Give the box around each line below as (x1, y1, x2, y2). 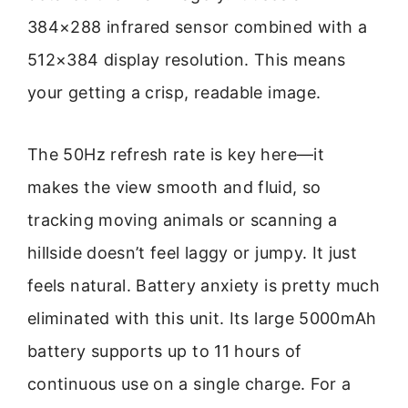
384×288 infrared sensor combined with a (27, 17, 368, 37)
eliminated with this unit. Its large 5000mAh (27, 309, 377, 329)
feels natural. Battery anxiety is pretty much (27, 276, 381, 296)
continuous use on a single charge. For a (27, 374, 352, 394)
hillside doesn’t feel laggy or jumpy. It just (27, 243, 358, 263)
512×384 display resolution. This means (27, 50, 346, 70)
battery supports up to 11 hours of (27, 342, 302, 362)
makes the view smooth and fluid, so (27, 178, 321, 198)
